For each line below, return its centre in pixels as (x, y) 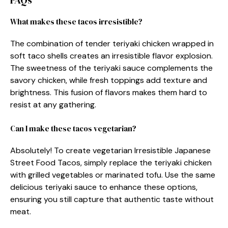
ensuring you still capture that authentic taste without (112, 199)
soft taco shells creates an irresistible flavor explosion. (111, 56)
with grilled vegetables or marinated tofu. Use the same (113, 175)
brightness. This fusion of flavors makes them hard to (109, 92)
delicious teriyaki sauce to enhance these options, (104, 187)
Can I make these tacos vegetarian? (73, 129)
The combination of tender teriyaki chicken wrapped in (112, 44)
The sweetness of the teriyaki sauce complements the (111, 68)
